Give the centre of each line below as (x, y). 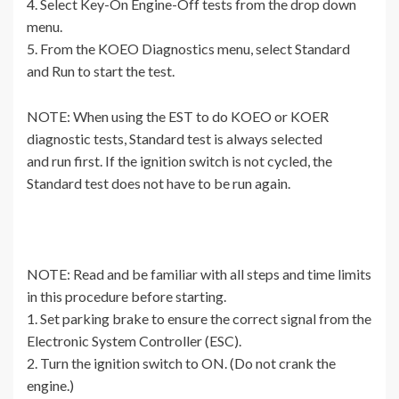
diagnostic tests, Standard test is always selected (175, 139)
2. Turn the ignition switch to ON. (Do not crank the (181, 363)
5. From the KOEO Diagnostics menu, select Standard (188, 49)
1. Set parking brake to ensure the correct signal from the (199, 319)
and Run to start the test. (101, 71)
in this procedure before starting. (126, 297)
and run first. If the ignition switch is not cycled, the (179, 161)
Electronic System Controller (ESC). (134, 341)
